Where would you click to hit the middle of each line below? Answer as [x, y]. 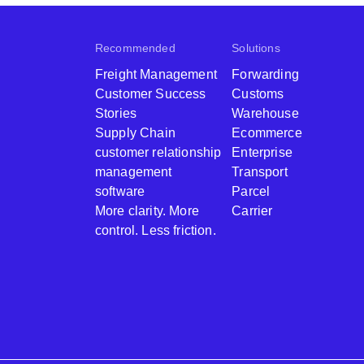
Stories [116, 113]
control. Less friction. [156, 230]
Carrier [252, 211]
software [120, 191]
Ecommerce [267, 133]
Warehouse [265, 113]
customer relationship [158, 152]
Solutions [256, 48]
